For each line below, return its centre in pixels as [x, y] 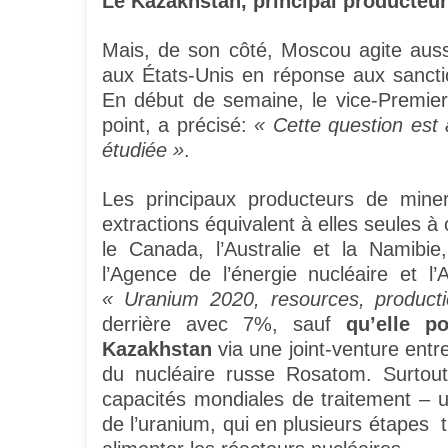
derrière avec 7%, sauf [224, 324]
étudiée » [143, 150]
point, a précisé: [178, 125]
